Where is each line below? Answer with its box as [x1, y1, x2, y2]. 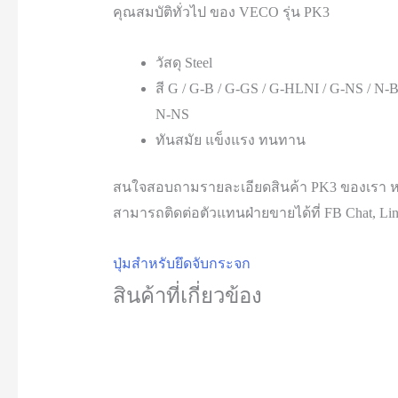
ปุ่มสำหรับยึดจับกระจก [112, 255, 251, 271]
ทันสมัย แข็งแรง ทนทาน [155, 131, 306, 147]
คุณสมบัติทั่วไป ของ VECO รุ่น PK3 [112, 4, 330, 20]
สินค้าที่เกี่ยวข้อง [112, 283, 262, 307]
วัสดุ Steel [155, 54, 212, 70]
